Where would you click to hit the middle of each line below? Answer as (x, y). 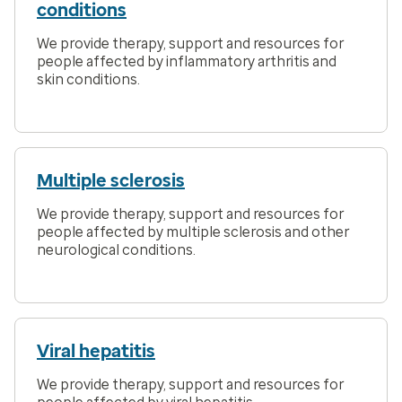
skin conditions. (88, 80)
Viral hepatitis (96, 351)
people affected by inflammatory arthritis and (187, 62)
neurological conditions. (116, 250)
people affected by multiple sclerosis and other (193, 232)
